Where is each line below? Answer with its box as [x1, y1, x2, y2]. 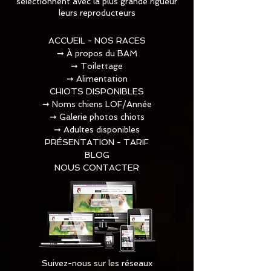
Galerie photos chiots [59, 112, 145, 122]
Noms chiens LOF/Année [51, 99, 152, 109]
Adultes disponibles [64, 125, 140, 134]
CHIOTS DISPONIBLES [50, 87, 144, 96]
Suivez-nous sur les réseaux [41, 258, 152, 268]
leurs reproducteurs [58, 8, 135, 18]
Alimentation [76, 74, 128, 83]
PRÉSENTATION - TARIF [45, 137, 149, 147]
